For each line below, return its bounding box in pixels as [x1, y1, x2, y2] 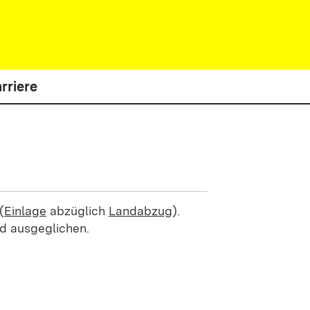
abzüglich [46, 203, 109, 218]
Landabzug [108, 203, 172, 218]
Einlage [3, 203, 46, 218]
